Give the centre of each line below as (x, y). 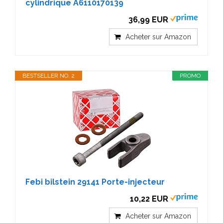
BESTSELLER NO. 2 (49, 76)
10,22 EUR (149, 199)
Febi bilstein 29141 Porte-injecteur (95, 182)
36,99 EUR (148, 20)
